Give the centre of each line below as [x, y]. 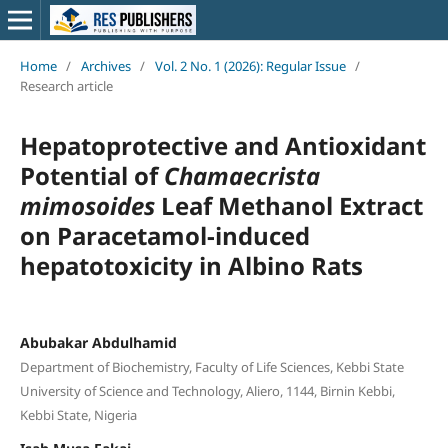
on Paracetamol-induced [164, 235]
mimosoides [87, 205]
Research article [66, 85]
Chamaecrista [241, 175]
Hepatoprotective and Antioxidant [222, 145]
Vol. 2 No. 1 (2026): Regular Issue [250, 65]
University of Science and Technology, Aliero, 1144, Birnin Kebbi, [207, 390]
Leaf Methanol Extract [288, 205]
